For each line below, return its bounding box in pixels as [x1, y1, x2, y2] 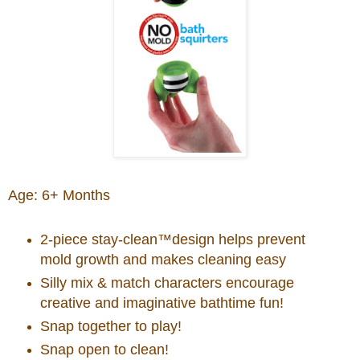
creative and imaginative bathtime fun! [39, 295, 284, 312]
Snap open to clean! [39, 341, 169, 358]
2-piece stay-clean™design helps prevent [39, 231, 305, 248]
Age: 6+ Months [8, 187, 110, 204]
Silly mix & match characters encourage [39, 275, 294, 292]
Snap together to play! [39, 318, 182, 334]
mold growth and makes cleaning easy [39, 252, 286, 268]
